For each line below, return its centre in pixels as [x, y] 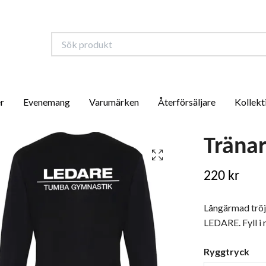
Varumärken [114, 102]
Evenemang [46, 102]
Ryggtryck [226, 251]
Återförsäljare [186, 102]
